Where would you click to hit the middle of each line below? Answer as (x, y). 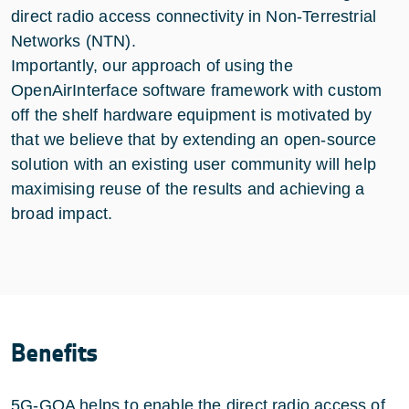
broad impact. (62, 213)
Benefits (55, 353)
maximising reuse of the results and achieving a (188, 189)
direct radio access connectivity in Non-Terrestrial (194, 16)
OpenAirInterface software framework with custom (197, 90)
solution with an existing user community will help (194, 164)
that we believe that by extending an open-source (194, 139)
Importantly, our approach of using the (152, 65)
